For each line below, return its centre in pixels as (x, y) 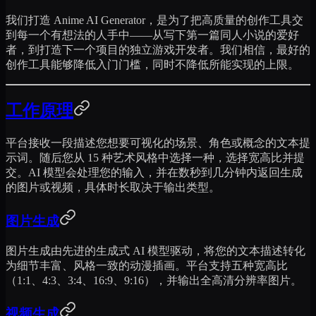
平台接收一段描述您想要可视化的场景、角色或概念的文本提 (158, 143)
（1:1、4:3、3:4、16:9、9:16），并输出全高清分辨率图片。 (154, 280)
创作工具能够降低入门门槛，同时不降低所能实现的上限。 (152, 65)
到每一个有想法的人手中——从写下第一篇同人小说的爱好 (152, 35)
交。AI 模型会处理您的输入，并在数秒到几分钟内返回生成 (154, 173)
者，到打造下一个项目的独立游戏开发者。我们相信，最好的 (158, 50)
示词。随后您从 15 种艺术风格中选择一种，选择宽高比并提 (155, 158)
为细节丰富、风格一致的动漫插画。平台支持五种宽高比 (147, 265)
